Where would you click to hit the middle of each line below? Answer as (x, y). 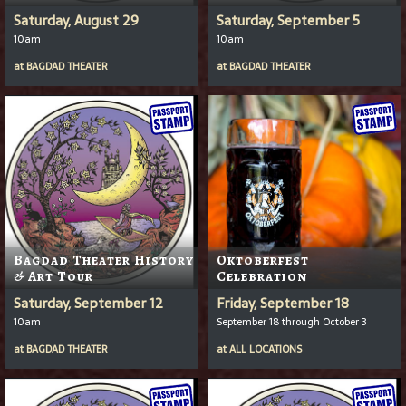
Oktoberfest (263, 260)
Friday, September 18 (283, 303)
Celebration (262, 276)
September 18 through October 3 (292, 321)
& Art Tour (53, 276)
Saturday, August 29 (76, 20)
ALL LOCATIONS (266, 348)
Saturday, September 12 (88, 303)
